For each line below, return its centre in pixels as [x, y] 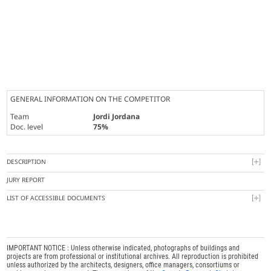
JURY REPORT [26, 180]
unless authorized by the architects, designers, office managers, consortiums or [123, 265]
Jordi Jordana [117, 117]
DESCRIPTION [27, 162]
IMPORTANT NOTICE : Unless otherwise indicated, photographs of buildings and [123, 248]
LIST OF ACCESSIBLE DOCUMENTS [56, 198]
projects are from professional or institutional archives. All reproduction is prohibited [133, 257]
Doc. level [27, 127]
